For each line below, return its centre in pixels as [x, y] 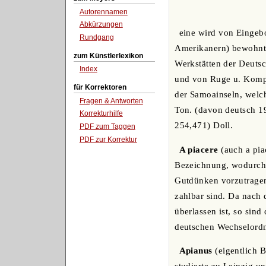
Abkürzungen [101, 25]
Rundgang [96, 38]
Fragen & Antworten [111, 101]
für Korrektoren [100, 87]
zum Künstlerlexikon [108, 56]
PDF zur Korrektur [108, 139]
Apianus [196, 251]
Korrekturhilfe [101, 114]
